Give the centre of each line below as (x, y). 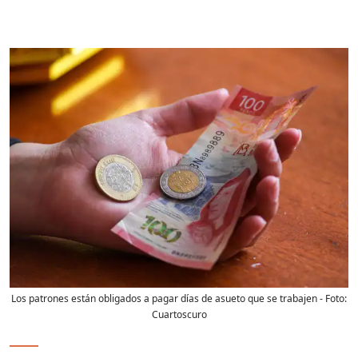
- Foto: (332, 299)
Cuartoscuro (179, 315)
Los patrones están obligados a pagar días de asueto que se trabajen (164, 299)
